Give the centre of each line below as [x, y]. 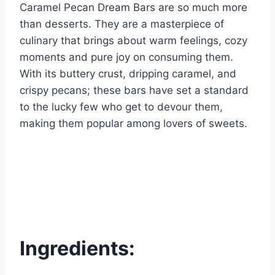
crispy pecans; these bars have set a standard [134, 91]
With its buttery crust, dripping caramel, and [128, 74]
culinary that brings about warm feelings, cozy [134, 41]
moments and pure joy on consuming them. [126, 57]
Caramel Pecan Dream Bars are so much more [134, 8]
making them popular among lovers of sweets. [134, 124]
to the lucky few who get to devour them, [121, 107]
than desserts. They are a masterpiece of [122, 24]
